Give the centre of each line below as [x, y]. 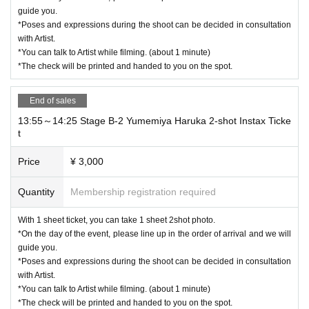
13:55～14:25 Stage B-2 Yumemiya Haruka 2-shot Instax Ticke [154, 120]
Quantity [36, 191]
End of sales [52, 100]
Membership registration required [143, 191]
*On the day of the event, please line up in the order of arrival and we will [154, 233]
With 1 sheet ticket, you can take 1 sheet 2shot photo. [117, 220]
